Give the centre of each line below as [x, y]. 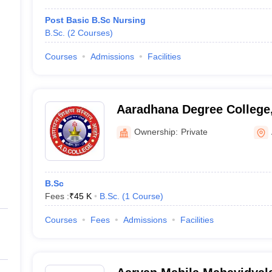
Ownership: [156, 131]
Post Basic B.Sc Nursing [95, 20]
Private [194, 131]
